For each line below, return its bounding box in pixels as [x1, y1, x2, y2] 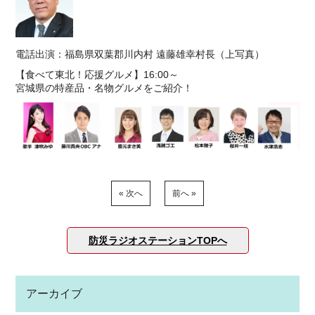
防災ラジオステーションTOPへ [88, 234, 227, 246]
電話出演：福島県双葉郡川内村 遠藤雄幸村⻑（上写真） [15, 49, 265, 60]
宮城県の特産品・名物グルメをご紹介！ [15, 82, 193, 94]
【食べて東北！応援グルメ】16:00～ [15, 69, 179, 80]
